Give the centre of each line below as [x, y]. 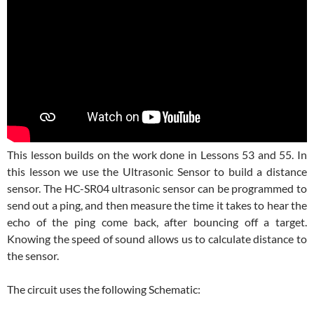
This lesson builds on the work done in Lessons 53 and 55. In [157, 155]
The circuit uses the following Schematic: [104, 289]
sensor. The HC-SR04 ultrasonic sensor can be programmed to [157, 189]
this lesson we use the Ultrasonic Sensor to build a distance [157, 172]
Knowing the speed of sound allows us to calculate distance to [157, 239]
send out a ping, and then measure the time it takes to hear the [157, 205]
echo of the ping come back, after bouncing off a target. [157, 222]
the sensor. [33, 256]
